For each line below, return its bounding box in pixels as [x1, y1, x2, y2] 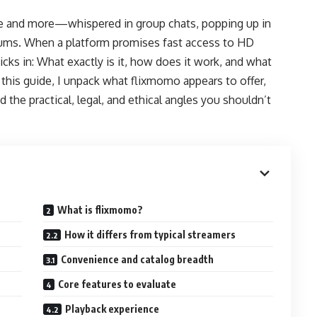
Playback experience [65, 302, 160, 315]
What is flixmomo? [57, 203, 144, 216]
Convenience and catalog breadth [61, 253, 214, 265]
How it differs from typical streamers [64, 228, 236, 241]
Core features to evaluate [58, 277, 177, 290]
